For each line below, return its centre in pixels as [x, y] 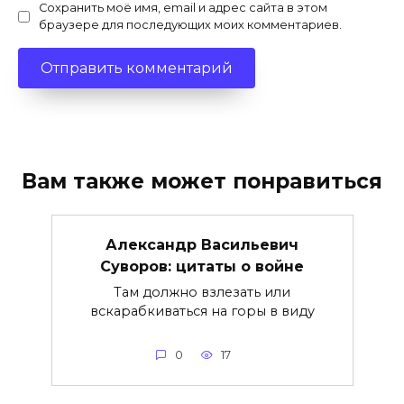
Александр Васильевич [202, 244]
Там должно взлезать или [202, 292]
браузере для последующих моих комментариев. [190, 25]
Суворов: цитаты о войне [202, 266]
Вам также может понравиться [202, 182]
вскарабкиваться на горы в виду [202, 311]
